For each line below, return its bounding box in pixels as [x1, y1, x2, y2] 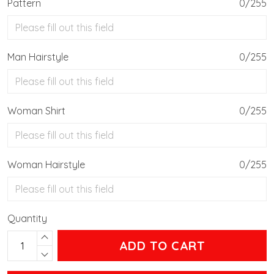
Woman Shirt [7, 105, 65, 117]
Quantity [7, 212, 47, 225]
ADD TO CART [119, 238, 206, 254]
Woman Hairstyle [7, 158, 85, 171]
